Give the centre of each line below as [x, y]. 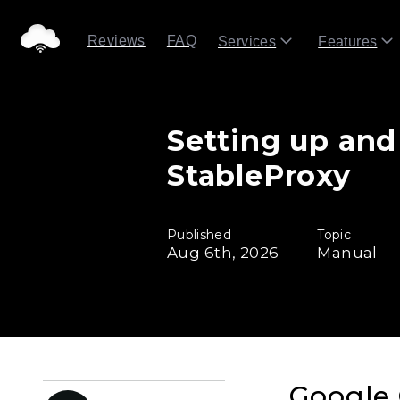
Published [200, 235]
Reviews [117, 40]
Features [348, 42]
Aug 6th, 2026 [223, 253]
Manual [347, 253]
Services [247, 42]
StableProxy [259, 175]
